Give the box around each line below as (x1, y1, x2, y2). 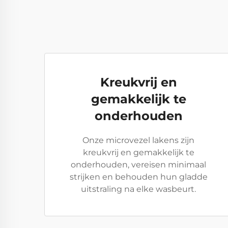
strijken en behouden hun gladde (69, 172, 208, 182)
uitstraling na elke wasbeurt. (81, 184, 196, 194)
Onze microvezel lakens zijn (82, 135, 194, 145)
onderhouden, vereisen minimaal (71, 160, 206, 169)
